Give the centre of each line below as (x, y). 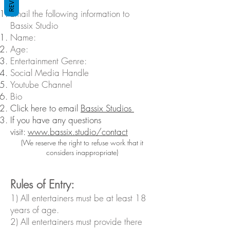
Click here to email (45, 108)
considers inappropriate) (82, 152)
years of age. (35, 210)
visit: (19, 132)
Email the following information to (70, 14)
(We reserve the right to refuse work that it (82, 142)
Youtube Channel (41, 84)
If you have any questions (56, 120)
